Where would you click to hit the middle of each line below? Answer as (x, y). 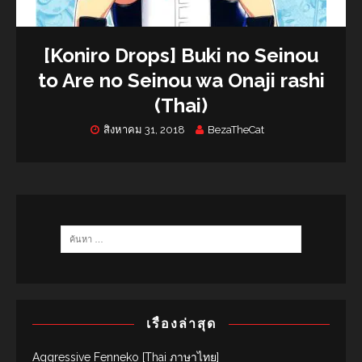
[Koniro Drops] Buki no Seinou (181, 55)
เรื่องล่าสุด (181, 324)
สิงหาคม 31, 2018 (144, 129)
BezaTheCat (236, 129)
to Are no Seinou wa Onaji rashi (181, 80)
